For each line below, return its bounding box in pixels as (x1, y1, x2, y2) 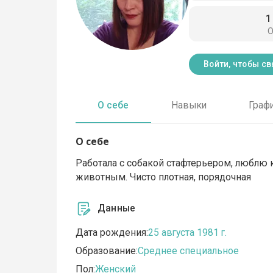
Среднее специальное (138, 245, 239, 257)
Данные (97, 202, 136, 214)
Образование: (76, 245, 138, 257)
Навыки (171, 99, 207, 112)
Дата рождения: (76, 227, 149, 239)
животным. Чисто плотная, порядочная (76, 171, 252, 183)
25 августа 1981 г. (148, 227, 227, 239)
